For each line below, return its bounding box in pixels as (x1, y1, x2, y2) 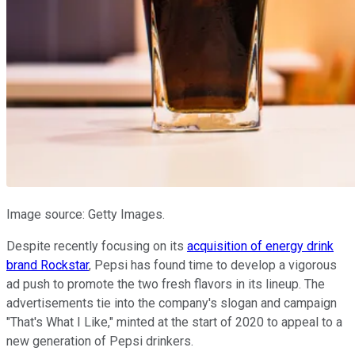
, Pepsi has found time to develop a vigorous (89, 257, 337, 273)
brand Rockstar (6, 257, 89, 273)
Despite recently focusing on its (6, 238, 187, 254)
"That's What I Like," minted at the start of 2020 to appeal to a (6, 314, 342, 330)
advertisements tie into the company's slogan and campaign (6, 295, 337, 311)
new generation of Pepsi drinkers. (6, 333, 193, 349)
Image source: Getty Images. (6, 206, 165, 222)
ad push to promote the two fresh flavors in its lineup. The (6, 276, 325, 292)
